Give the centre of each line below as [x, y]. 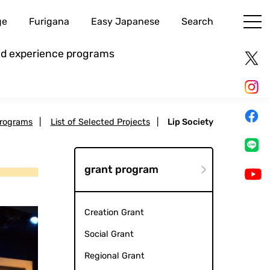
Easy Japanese [125, 22]
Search [197, 22]
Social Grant [109, 234]
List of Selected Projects [100, 122]
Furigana [49, 22]
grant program [121, 170]
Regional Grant [114, 256]
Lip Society [190, 122]
